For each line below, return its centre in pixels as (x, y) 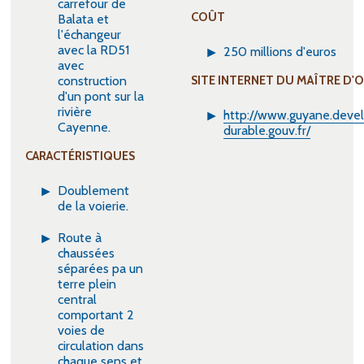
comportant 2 (96, 315)
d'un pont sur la (101, 96)
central (78, 299)
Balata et (84, 19)
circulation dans (101, 346)
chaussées (87, 253)
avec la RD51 (94, 50)
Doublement (94, 191)
